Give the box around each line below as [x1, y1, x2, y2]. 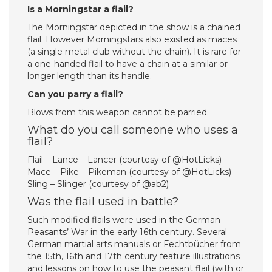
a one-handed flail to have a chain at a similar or [27, 58, 228, 69]
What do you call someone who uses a [27, 123, 238, 137]
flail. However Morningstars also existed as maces [27, 34, 237, 45]
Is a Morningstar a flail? [27, 4, 134, 15]
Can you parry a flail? [27, 89, 123, 100]
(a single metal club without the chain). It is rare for [27, 46, 241, 57]
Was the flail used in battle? [27, 195, 178, 208]
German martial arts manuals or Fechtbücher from [27, 239, 241, 250]
